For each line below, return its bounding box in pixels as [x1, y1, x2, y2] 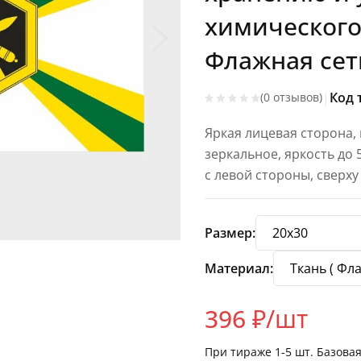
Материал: [205, 259, 273, 278]
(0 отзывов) [260, 89, 322, 106]
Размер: [205, 224, 255, 243]
